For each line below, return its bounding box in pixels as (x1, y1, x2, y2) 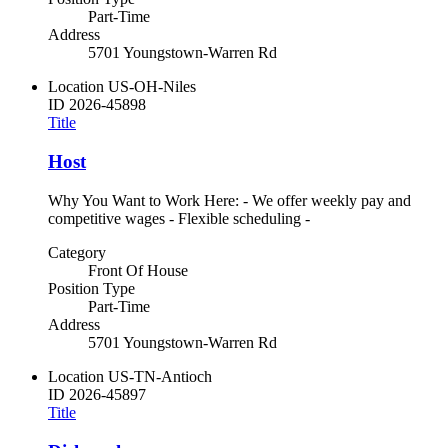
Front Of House (88, 261, 188, 279)
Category (48, 243, 106, 261)
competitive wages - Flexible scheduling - (48, 209, 310, 227)
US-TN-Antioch (108, 367, 212, 385)
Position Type (48, 279, 135, 297)
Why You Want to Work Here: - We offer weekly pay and (48, 191, 411, 209)
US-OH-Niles (108, 78, 196, 96)
